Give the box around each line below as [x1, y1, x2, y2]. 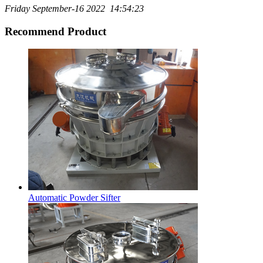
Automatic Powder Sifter [28, 193, 120, 203]
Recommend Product [5, 25, 106, 38]
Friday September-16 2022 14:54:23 [5, 3, 144, 14]
